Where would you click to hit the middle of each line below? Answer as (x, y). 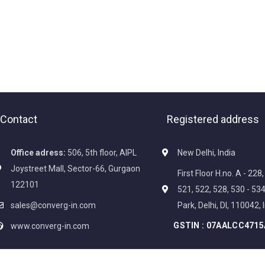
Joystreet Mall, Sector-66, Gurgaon (75, 168)
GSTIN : (189, 225)
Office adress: (38, 152)
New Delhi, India (206, 152)
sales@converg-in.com (53, 205)
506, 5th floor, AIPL (101, 152)
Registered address (213, 119)
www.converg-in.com (50, 226)
